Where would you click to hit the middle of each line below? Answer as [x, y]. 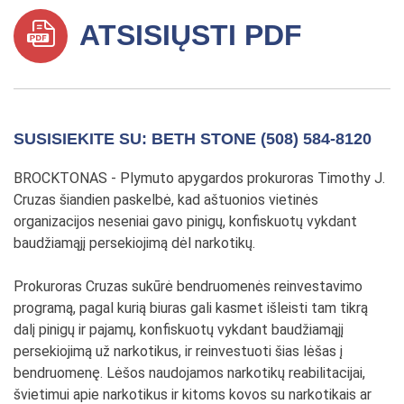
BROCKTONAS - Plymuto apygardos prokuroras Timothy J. [199, 178]
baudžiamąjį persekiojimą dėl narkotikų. [136, 243]
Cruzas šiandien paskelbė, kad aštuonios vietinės [166, 199]
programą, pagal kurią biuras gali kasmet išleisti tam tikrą [191, 308]
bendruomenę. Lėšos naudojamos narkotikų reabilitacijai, [189, 372]
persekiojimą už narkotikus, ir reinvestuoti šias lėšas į [178, 351]
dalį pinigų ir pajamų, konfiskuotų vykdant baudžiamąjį [179, 329]
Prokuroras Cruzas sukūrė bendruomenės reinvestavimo [188, 286]
